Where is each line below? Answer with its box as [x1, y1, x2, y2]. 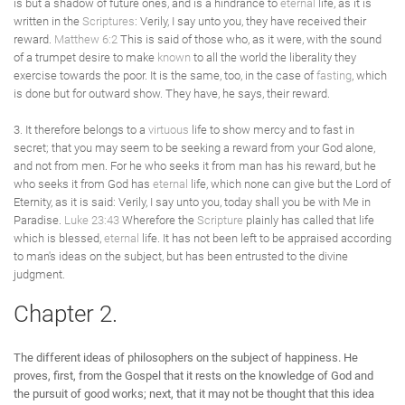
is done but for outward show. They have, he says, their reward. [14, 87, 330, 100]
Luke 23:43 [64, 213, 119, 227]
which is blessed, [14, 231, 104, 245]
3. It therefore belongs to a [14, 123, 148, 137]
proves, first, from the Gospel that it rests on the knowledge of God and [14, 369, 373, 382]
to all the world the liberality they [191, 51, 356, 64]
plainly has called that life [243, 213, 374, 227]
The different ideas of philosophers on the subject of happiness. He [14, 351, 358, 364]
